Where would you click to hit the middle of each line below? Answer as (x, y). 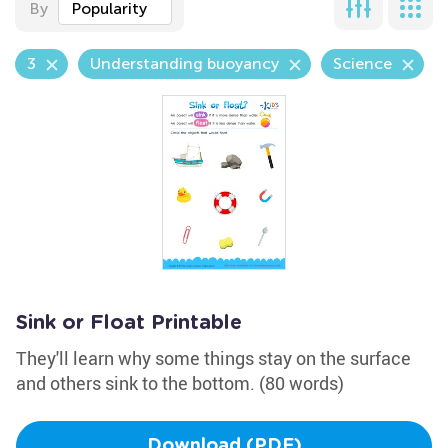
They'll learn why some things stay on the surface (213, 358)
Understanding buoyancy (184, 63)
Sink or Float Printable (129, 323)
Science (362, 63)
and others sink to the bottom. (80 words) (180, 383)
